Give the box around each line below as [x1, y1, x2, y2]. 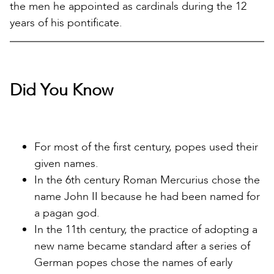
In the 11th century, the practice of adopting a [34, 221, 257, 237]
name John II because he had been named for [34, 188, 260, 204]
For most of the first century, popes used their [34, 139, 258, 155]
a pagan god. [34, 205, 100, 221]
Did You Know [10, 78, 113, 102]
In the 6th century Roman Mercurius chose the [34, 172, 260, 188]
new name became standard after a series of [34, 238, 250, 254]
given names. [34, 155, 98, 171]
